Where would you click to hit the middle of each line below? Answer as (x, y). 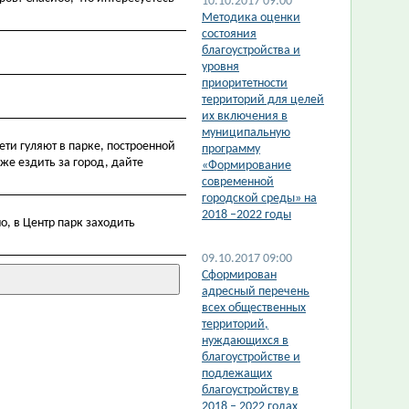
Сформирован (239, 275)
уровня (220, 67)
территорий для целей (263, 100)
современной (238, 182)
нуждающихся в (245, 341)
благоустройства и (251, 51)
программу (231, 149)
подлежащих (237, 374)
